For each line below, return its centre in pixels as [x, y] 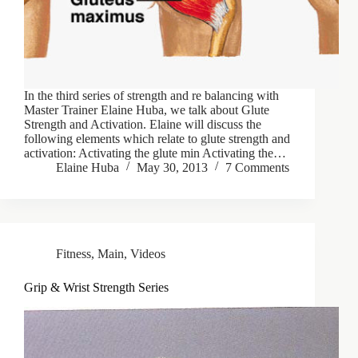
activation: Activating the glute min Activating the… [155, 153]
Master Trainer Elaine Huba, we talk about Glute [147, 110]
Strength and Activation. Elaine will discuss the [143, 125]
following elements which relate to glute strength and [157, 139]
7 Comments [257, 168]
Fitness [74, 254]
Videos [148, 254]
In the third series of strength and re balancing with [151, 96]
